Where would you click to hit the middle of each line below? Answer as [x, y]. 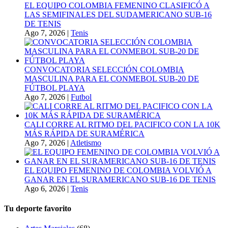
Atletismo [86, 142]
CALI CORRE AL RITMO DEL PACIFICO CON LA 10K [122, 124]
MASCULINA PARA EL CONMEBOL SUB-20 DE [112, 78]
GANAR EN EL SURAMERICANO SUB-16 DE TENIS [120, 179]
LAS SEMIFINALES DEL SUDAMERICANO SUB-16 [118, 14]
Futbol [81, 97]
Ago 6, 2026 [45, 188]
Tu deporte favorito [38, 208]
